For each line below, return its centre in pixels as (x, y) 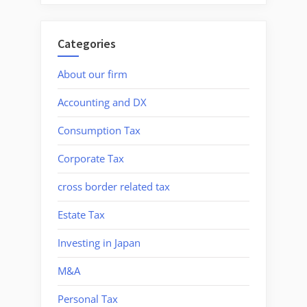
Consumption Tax (99, 131)
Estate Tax (81, 215)
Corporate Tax (91, 159)
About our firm (93, 74)
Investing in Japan (99, 243)
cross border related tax (114, 187)
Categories (87, 43)
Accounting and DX (102, 102)
